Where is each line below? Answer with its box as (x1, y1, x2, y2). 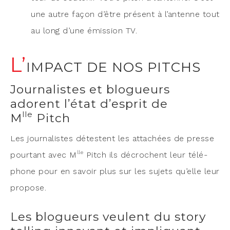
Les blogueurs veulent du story (10, 209, 206, 224)
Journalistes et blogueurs (10, 82, 170, 97)
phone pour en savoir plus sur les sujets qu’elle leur (10, 166, 220, 176)
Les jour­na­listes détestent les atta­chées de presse (10, 133, 214, 143)
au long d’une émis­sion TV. (31, 25, 137, 35)
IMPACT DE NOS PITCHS (26, 59, 201, 75)
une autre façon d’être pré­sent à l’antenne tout (31, 9, 220, 19)
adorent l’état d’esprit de (10, 96, 168, 111)
